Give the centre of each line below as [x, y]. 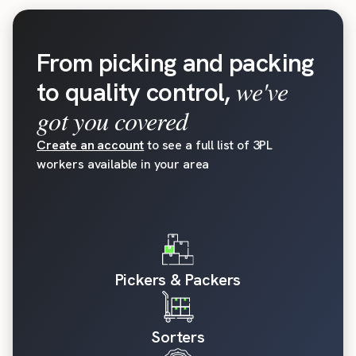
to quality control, [137, 92]
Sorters [178, 337]
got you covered [112, 120]
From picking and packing [176, 62]
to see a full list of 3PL [209, 145]
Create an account [91, 145]
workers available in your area [123, 164]
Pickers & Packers [178, 279]
